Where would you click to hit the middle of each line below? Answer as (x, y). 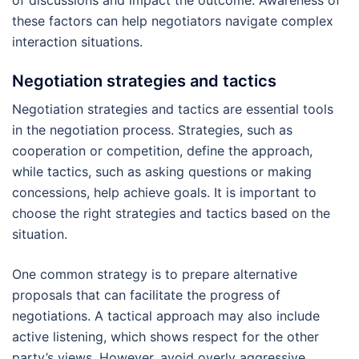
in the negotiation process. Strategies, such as (152, 129)
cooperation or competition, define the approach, (162, 150)
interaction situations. (77, 41)
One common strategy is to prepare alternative (155, 274)
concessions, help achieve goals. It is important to (164, 192)
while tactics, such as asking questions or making (162, 171)
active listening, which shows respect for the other (165, 336)
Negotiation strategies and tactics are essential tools (173, 109)
